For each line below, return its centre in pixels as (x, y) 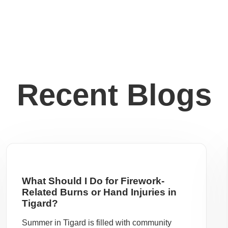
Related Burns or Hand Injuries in (99, 192)
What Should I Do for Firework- (93, 181)
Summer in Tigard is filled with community (97, 223)
